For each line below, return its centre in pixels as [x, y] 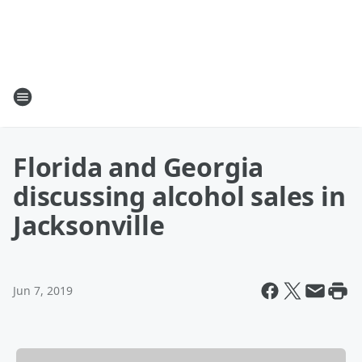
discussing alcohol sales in [179, 196]
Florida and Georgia [139, 167]
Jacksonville [89, 225]
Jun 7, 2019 [43, 290]
